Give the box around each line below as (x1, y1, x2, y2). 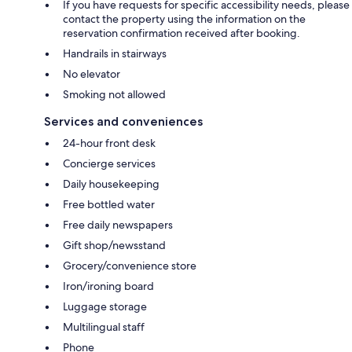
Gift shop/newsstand (63, 237, 166, 252)
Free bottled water (63, 196, 155, 211)
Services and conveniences (44, 113, 203, 129)
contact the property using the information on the (63, 11, 306, 26)
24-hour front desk (63, 135, 156, 150)
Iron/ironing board (63, 278, 154, 293)
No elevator (63, 66, 120, 81)
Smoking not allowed (63, 86, 166, 101)
